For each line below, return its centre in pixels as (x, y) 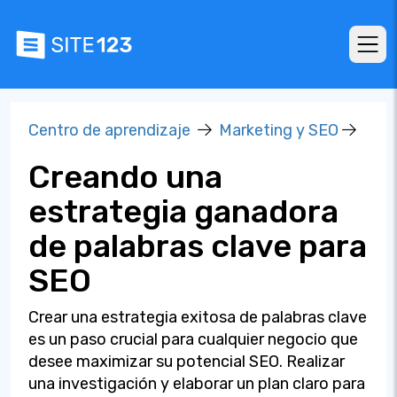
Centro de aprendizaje (109, 130)
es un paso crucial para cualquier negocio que (193, 339)
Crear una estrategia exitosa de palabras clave (198, 317)
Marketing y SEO (279, 130)
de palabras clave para (198, 246)
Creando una (125, 177)
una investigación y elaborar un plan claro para (197, 384)
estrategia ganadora (183, 211)
